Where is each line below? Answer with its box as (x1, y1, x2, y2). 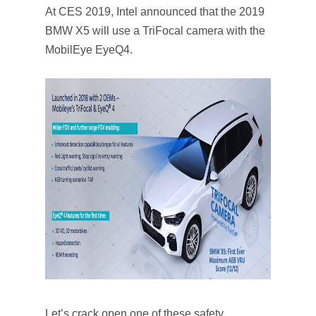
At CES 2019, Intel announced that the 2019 (45, 6, 265, 18)
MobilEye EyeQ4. (45, 44, 133, 56)
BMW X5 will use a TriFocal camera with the (45, 25, 265, 37)
